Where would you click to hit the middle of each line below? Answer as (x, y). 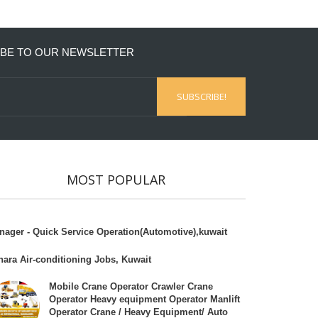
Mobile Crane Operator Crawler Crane (131, 287)
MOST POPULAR (116, 179)
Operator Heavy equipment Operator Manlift (145, 300)
